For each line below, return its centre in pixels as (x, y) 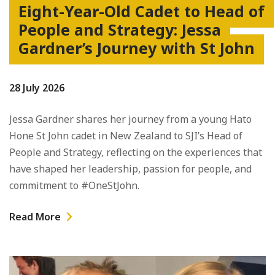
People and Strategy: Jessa (120, 29)
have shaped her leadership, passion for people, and (130, 168)
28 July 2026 (37, 87)
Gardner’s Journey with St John (137, 48)
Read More (35, 216)
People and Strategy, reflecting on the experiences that (136, 152)
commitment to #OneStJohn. (74, 185)
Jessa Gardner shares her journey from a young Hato (130, 119)
